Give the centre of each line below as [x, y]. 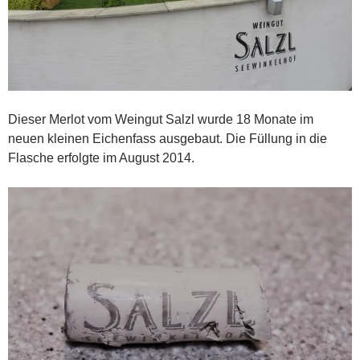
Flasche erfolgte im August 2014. [101, 158]
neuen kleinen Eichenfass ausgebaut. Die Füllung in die [168, 139]
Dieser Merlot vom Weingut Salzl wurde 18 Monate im [161, 120]
